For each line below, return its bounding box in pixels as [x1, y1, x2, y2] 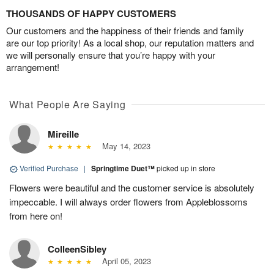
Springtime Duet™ [91, 163, 157, 174]
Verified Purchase [18, 163, 80, 173]
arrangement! [6, 61, 59, 73]
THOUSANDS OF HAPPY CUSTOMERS [6, 7, 176, 20]
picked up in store [157, 163, 215, 173]
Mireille [48, 127, 79, 141]
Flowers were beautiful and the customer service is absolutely [9, 181, 254, 194]
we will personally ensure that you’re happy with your [6, 48, 215, 61]
